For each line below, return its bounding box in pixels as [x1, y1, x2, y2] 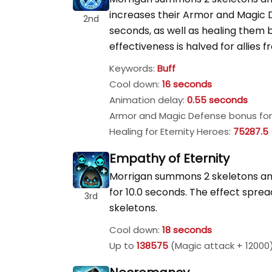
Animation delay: [109, 93, 187, 106]
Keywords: [109, 62, 157, 75]
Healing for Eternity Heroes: [109, 125, 233, 138]
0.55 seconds [187, 93, 248, 106]
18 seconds [162, 223, 212, 236]
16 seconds [162, 78, 212, 90]
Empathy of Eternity [109, 150, 229, 167]
